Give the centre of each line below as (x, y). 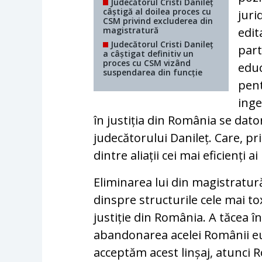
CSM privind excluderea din (158, 21)
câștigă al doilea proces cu (157, 12)
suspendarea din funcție (153, 73)
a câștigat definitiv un (149, 54)
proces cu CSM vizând (147, 63)
